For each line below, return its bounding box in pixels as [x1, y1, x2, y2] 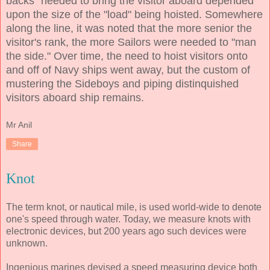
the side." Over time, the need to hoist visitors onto [6, 50, 248, 63]
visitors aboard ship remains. [6, 92, 144, 104]
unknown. [6, 237, 50, 248]
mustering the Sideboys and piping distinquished [6, 78, 239, 90]
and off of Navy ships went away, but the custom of [6, 64, 250, 77]
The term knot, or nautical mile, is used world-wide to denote [6, 201, 262, 212]
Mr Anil [6, 119, 32, 130]
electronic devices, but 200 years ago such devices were [6, 225, 246, 236]
